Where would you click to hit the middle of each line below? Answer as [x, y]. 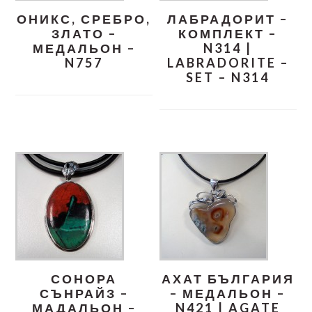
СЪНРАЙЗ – [84, 293]
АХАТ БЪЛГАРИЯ [228, 278]
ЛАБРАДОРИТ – [228, 18]
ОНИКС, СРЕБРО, [84, 18]
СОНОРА [84, 278]
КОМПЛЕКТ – [228, 33]
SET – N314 [228, 77]
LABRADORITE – [228, 62]
